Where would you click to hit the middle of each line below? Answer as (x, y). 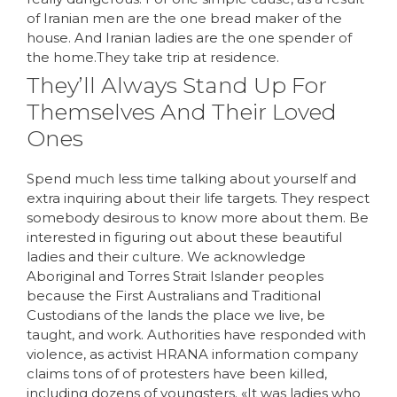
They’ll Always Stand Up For (177, 85)
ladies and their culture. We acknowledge (166, 256)
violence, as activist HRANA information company (192, 354)
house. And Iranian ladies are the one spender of (189, 37)
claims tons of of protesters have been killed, (177, 373)
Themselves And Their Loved (182, 111)
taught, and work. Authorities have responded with (196, 334)
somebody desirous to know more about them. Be (198, 217)
